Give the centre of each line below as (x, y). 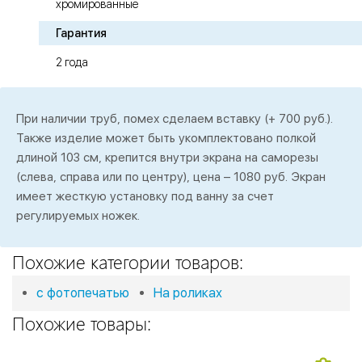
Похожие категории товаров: (128, 262)
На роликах (188, 293)
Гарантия (81, 34)
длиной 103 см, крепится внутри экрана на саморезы (167, 158)
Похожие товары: (82, 323)
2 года (72, 63)
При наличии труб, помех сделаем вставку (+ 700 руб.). (175, 119)
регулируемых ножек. (78, 216)
